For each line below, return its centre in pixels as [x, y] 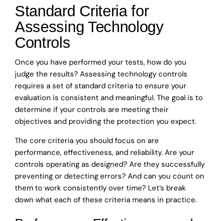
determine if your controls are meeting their [92, 109]
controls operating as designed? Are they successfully [110, 164]
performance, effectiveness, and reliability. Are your [105, 152]
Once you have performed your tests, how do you [101, 62]
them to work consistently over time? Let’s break [100, 188]
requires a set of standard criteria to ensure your [101, 86]
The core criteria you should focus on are [87, 140]
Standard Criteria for [82, 11]
